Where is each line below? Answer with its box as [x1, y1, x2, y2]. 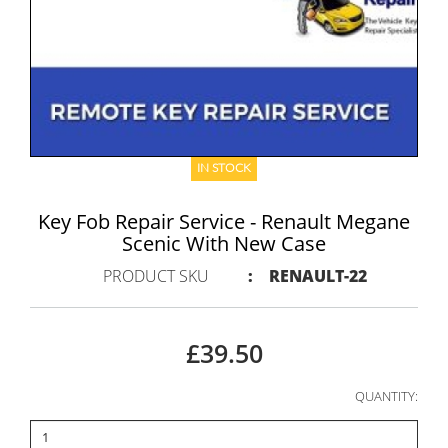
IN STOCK [197, 161, 251, 174]
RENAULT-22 [269, 264, 367, 287]
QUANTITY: [355, 386, 418, 405]
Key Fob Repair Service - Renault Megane [38, 207, 410, 235]
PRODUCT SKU [103, 264, 209, 287]
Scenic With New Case [122, 229, 326, 257]
